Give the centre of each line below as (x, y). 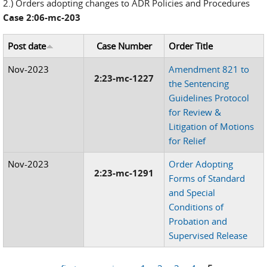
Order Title (191, 46)
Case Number (124, 46)
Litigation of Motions (212, 126)
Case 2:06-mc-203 (42, 18)
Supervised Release (208, 235)
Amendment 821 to (209, 69)
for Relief (187, 141)
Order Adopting (201, 164)
